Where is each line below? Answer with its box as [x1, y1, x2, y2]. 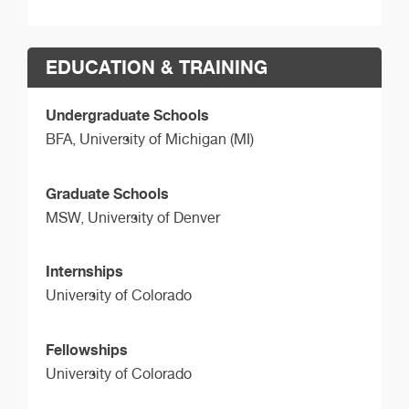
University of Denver [88, 208, 220, 226]
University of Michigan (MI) [79, 130, 254, 148]
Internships [46, 262, 123, 281]
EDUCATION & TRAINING [46, 55, 267, 79]
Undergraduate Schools [46, 105, 209, 124]
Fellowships [46, 341, 128, 360]
